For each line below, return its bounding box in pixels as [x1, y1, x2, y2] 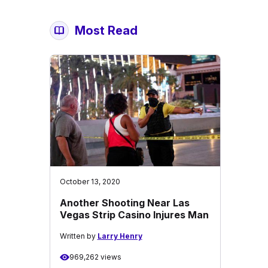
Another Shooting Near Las [59, 197, 190, 209]
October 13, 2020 [59, 177, 120, 186]
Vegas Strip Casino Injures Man [59, 209, 209, 221]
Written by [59, 232, 98, 240]
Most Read [74, 23, 138, 38]
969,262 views [69, 252, 121, 261]
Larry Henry [97, 232, 142, 240]
